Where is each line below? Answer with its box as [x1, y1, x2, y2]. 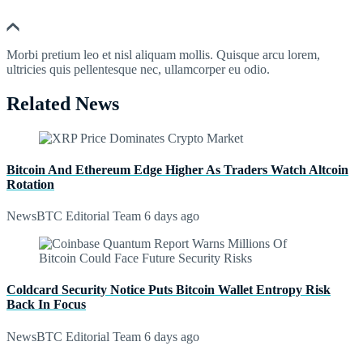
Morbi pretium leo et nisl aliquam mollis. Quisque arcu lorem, [6, 47, 320, 62]
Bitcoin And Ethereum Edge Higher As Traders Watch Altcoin [6, 162, 348, 177]
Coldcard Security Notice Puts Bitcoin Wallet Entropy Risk [6, 283, 331, 297]
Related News [6, 92, 119, 114]
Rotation [6, 177, 54, 191]
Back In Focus [6, 297, 86, 312]
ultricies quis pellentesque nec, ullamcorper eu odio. [6, 62, 270, 76]
